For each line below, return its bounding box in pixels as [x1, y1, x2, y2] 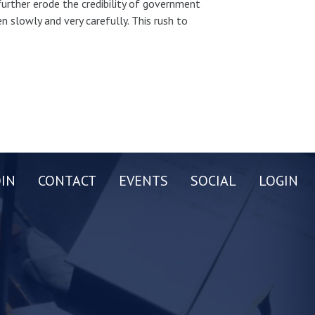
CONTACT [38, 171, 96, 190]
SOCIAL [191, 171, 236, 190]
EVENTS [119, 171, 168, 190]
